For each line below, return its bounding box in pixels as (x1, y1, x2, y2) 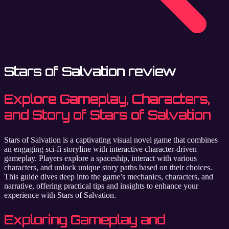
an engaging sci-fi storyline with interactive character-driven (4, 144, 197, 153)
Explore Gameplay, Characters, (4, 91, 210, 107)
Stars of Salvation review (4, 63, 176, 79)
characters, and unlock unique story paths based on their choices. (4, 163, 212, 172)
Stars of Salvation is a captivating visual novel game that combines (4, 135, 218, 144)
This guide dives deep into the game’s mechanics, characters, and (4, 172, 213, 181)
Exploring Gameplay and (4, 212, 165, 227)
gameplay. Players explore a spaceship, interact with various (4, 153, 197, 163)
